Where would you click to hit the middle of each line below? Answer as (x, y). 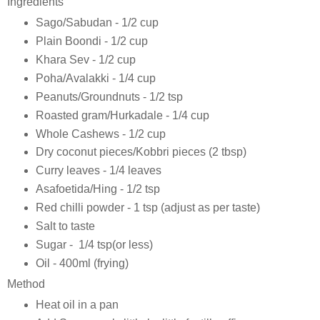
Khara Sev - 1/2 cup (85, 59)
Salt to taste (66, 226)
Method (26, 284)
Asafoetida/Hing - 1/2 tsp (97, 189)
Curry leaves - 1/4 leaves (98, 171)
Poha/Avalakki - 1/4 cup (95, 78)
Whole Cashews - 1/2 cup (100, 134)
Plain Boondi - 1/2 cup (91, 41)
